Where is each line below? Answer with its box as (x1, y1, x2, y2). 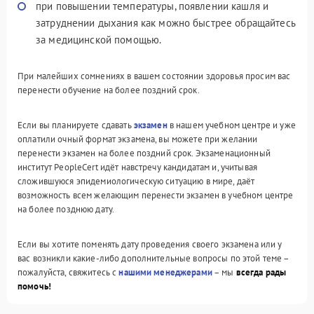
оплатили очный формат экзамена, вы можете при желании (18, 133, 258, 145)
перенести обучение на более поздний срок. (18, 84, 200, 96)
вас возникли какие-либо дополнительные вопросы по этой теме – (18, 252, 289, 264)
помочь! (18, 280, 51, 292)
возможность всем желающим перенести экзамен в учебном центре (18, 189, 294, 201)
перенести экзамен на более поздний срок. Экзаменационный (18, 147, 271, 159)
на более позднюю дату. (18, 203, 115, 215)
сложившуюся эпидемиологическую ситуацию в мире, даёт (18, 175, 255, 187)
